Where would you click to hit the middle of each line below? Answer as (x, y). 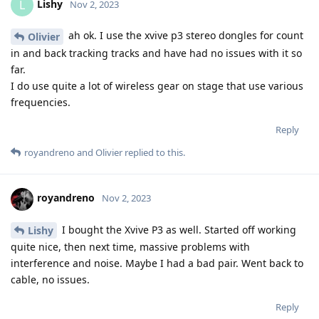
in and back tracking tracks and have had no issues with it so (156, 53)
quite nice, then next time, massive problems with (130, 247)
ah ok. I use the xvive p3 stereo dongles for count (184, 35)
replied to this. (154, 152)
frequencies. (41, 102)
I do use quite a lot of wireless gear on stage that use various (157, 85)
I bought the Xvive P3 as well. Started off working (178, 229)
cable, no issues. (50, 280)
